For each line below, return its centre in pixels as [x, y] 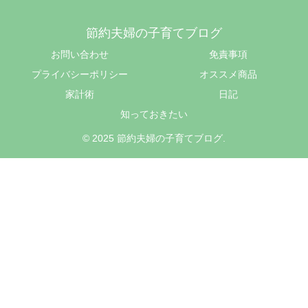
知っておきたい [154, 114]
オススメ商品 [228, 74]
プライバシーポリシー [80, 74]
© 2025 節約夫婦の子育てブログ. [154, 138]
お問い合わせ [80, 54]
